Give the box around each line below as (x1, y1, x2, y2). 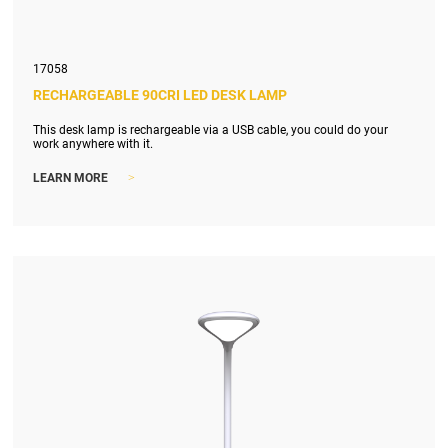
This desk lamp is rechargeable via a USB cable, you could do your (33, 122, 389, 137)
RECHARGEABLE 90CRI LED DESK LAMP (33, 86, 288, 103)
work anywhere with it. (33, 136, 154, 151)
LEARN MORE (33, 171, 109, 186)
